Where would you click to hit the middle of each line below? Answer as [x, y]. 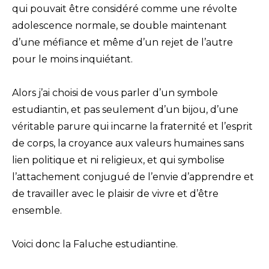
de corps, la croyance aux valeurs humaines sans [128, 144]
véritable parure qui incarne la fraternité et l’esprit [132, 127]
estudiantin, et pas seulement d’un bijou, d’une [125, 110]
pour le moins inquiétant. [72, 59]
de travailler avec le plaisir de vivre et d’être [115, 194]
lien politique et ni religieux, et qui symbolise [118, 160]
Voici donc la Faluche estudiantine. [95, 244]
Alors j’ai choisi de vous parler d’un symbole [115, 93]
